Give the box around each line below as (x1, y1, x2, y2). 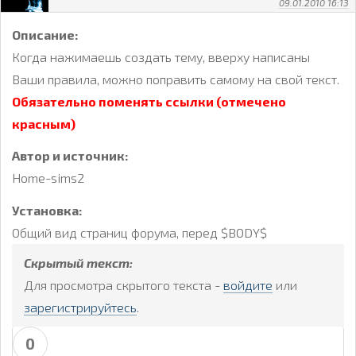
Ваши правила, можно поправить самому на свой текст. (12, 71, 339, 87)
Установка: (12, 203, 83, 219)
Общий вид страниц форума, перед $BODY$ (12, 225, 267, 241)
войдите (223, 277, 273, 293)
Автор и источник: (12, 148, 129, 164)
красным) (12, 115, 75, 131)
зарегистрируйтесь (24, 300, 137, 315)
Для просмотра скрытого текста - (24, 277, 223, 293)
